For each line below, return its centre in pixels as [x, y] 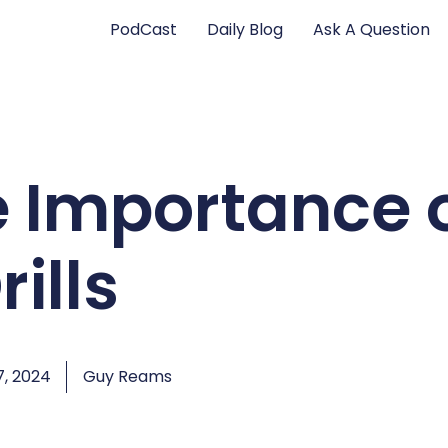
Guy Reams [127, 376]
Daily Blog [245, 29]
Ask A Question [372, 29]
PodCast [144, 29]
